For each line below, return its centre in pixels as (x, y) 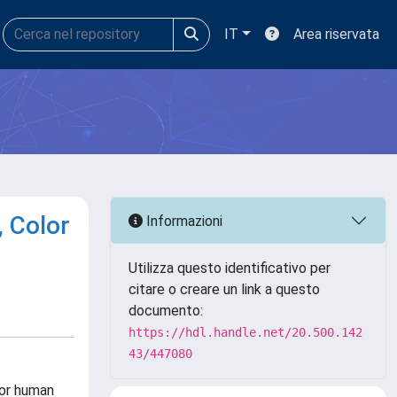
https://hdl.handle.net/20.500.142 (245, 332)
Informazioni (183, 221)
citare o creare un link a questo (224, 289)
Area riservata (336, 34)
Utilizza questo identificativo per (230, 268)
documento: (166, 311)
